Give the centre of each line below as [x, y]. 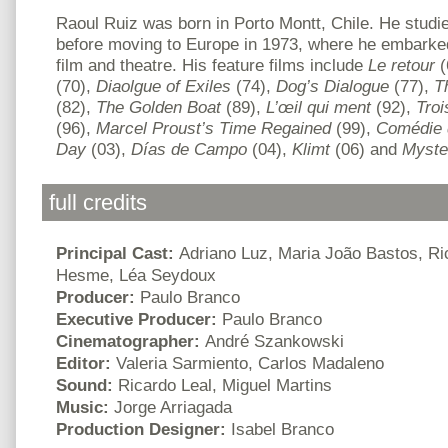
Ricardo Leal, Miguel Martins [225, 384]
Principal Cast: [117, 252]
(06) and [366, 148]
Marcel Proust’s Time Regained [216, 127]
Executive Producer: [139, 318]
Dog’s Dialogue [332, 85]
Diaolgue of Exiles [163, 85]
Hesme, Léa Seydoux [136, 274]
